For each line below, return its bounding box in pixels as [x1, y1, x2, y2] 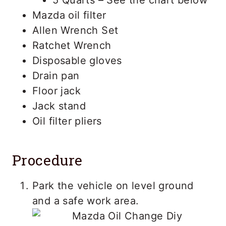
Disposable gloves [32, 54, 122, 67]
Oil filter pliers [32, 115, 102, 127]
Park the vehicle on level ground [32, 179, 194, 192]
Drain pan [32, 69, 80, 82]
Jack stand [32, 99, 86, 112]
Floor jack [32, 84, 81, 97]
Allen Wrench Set [32, 24, 119, 36]
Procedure [12, 150, 83, 169]
